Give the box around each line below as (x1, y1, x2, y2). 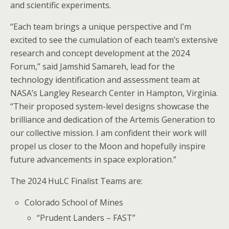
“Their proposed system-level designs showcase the (10, 101, 209, 112)
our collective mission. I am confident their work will (10, 127, 207, 139)
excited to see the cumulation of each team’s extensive (10, 34, 218, 45)
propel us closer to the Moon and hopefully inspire (10, 141, 205, 152)
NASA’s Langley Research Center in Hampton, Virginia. (10, 87, 218, 99)
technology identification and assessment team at (10, 74, 200, 85)
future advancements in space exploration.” (10, 154, 176, 165)
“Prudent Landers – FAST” (37, 212, 136, 223)
